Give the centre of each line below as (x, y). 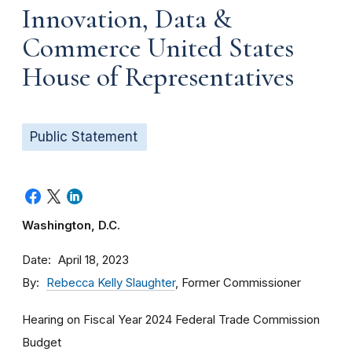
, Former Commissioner (238, 283)
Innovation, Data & (127, 19)
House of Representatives (158, 77)
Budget (42, 342)
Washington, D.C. (71, 225)
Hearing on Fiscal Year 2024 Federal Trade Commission (171, 319)
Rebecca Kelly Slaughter (111, 283)
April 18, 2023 (93, 260)
